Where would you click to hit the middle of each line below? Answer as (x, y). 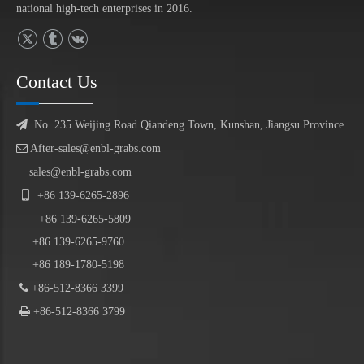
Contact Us (57, 82)
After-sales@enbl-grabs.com (94, 149)
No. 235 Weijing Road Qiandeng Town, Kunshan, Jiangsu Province (189, 125)
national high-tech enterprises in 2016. (104, 9)
